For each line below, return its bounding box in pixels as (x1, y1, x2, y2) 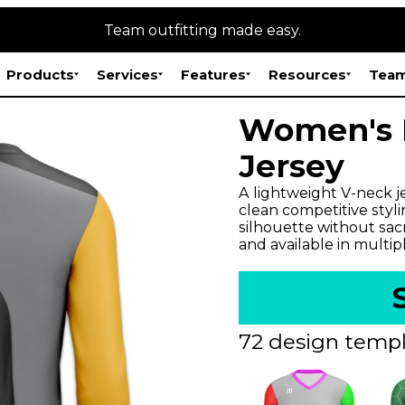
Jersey (239, 146, 344, 185)
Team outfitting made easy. (104, 21, 301, 39)
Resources (268, 65, 347, 83)
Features (181, 65, 247, 83)
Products (6, 65, 75, 83)
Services (97, 65, 159, 83)
